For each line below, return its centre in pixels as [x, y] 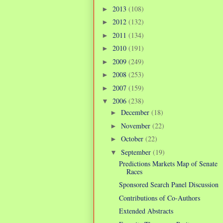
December [136, 112]
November [136, 125]
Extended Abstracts [146, 211]
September [137, 152]
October [133, 139]
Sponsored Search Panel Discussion [168, 185]
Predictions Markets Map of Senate [168, 163]
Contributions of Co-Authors [159, 198]
